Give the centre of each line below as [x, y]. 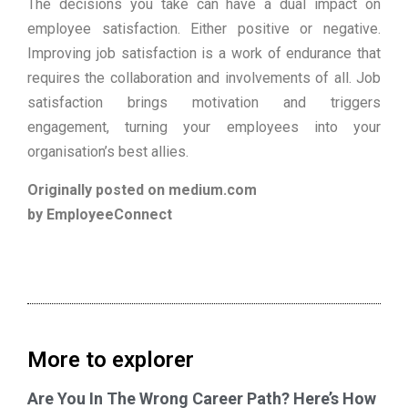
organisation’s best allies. [108, 152]
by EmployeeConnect [100, 214]
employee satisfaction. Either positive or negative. [204, 29]
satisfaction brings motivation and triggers [204, 103]
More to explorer [111, 360]
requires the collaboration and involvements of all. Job [204, 78]
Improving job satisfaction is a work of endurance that [204, 54]
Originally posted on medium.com [142, 189]
